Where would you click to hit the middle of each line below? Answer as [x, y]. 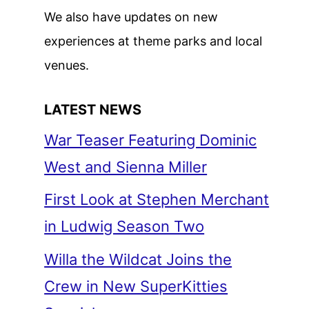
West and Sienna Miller [126, 167]
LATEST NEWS [93, 109]
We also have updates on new [131, 17]
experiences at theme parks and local [153, 41]
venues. [67, 65]
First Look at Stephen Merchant [157, 200]
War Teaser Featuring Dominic [151, 140]
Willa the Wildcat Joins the [138, 260]
